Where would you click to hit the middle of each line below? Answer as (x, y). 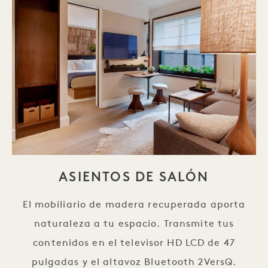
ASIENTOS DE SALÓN (134, 177)
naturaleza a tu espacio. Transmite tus (134, 224)
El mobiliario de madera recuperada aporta (134, 205)
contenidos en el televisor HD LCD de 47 (134, 243)
